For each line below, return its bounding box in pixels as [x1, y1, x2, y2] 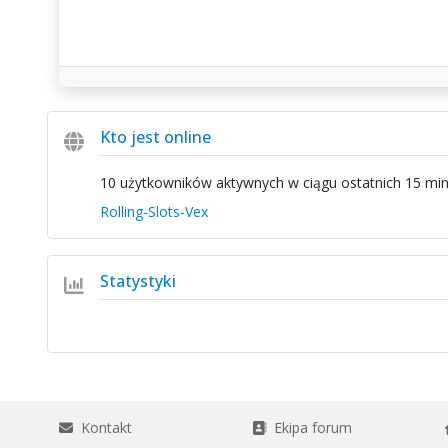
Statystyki [99, 270, 176, 292]
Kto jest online [99, 126, 211, 148]
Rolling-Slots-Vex [99, 202, 208, 221]
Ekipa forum [265, 418, 352, 437]
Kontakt [72, 418, 132, 437]
